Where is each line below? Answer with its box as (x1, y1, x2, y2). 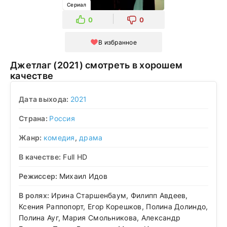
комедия (43, 133, 75, 142)
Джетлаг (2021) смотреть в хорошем (10, 60, 54, 70)
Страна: (19, 113, 50, 123)
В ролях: (19, 191, 51, 200)
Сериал (67, 2, 87, 8)
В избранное (98, 38, 137, 46)
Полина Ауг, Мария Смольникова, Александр (19, 213, 181, 222)
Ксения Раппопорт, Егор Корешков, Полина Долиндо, (19, 202, 208, 211)
